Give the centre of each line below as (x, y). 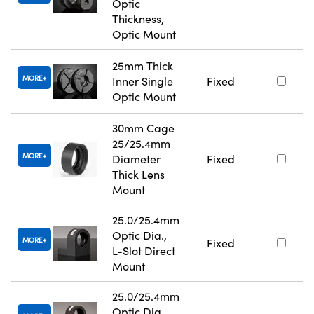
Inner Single (143, 81)
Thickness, (138, 19)
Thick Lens (138, 175)
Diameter (136, 159)
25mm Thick (143, 66)
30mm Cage (143, 128)
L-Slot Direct (144, 251)
